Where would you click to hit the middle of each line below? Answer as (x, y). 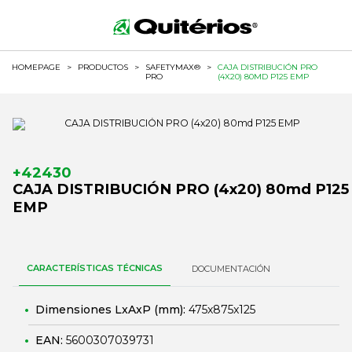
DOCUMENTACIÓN (231, 269)
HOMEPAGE (36, 67)
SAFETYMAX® (173, 67)
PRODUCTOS (103, 67)
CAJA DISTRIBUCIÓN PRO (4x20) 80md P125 (181, 189)
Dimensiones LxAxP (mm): (112, 310)
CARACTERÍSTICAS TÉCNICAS (95, 268)
